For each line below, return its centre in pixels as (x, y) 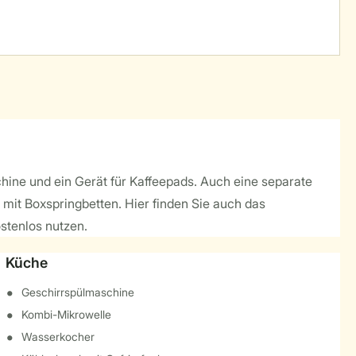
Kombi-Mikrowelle (66, 314)
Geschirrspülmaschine (77, 292)
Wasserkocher (58, 337)
